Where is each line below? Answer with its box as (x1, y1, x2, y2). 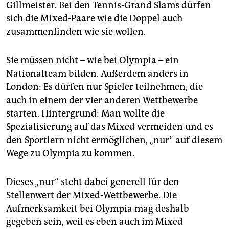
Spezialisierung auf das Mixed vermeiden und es (6, 121, 213, 133)
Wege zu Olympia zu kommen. (6, 148, 134, 159)
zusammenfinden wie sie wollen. (6, 26, 146, 38)
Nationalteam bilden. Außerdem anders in (6, 68, 189, 80)
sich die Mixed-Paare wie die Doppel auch (6, 13, 182, 25)
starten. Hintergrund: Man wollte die (6, 108, 165, 120)
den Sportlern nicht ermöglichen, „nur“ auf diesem (6, 134, 222, 146)
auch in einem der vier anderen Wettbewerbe (6, 95, 198, 106)
